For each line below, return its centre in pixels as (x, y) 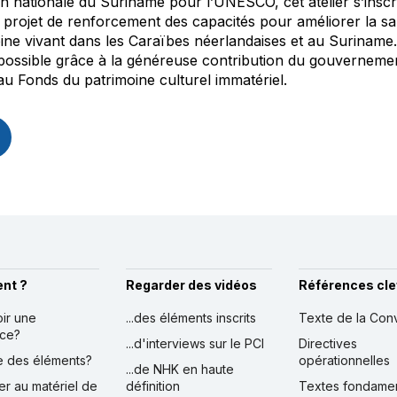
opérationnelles (344, 361)
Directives (327, 344)
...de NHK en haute (179, 370)
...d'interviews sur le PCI (195, 344)
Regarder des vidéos (191, 285)
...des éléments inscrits (191, 318)
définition (152, 386)
